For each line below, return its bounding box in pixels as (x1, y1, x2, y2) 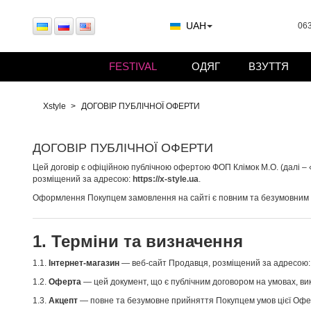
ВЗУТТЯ (249, 60, 289, 72)
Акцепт (49, 296, 78, 305)
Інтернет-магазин (49, 258, 119, 268)
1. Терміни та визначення (33, 232, 243, 251)
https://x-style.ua (133, 174, 199, 184)
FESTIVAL (109, 60, 157, 72)
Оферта (49, 277, 81, 287)
